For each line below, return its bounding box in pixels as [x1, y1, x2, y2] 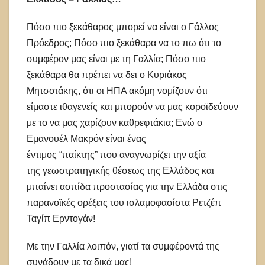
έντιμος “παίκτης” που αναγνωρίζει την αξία [27, 150, 206, 160]
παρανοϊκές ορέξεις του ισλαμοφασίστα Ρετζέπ [27, 198, 221, 208]
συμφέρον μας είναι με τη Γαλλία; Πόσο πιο [27, 54, 206, 64]
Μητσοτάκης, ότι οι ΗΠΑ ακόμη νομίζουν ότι [27, 86, 208, 96]
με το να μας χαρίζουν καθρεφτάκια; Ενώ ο [27, 118, 202, 128]
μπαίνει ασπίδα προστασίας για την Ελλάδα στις [27, 182, 227, 192]
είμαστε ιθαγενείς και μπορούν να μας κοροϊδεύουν [27, 102, 238, 112]
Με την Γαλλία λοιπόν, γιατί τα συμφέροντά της [27, 241, 219, 252]
